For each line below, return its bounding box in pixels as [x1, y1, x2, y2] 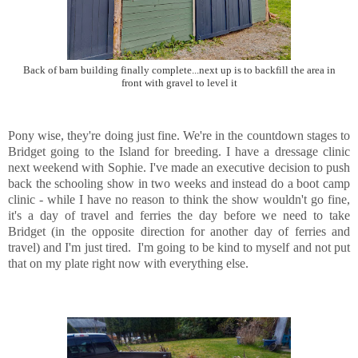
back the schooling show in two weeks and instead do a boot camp [8, 177, 350, 191]
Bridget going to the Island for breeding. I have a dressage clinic [8, 145, 350, 159]
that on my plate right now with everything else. [8, 257, 249, 271]
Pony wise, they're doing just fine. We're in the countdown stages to [8, 129, 350, 143]
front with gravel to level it [121, 77, 237, 89]
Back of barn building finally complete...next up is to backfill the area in [22, 64, 336, 76]
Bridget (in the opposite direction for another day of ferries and [8, 225, 350, 239]
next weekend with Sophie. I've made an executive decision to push [8, 161, 350, 175]
